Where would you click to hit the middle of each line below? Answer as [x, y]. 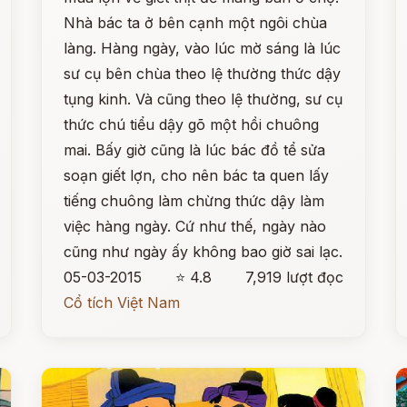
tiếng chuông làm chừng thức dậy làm [194, 201]
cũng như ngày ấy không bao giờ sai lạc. [203, 252]
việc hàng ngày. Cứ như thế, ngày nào [195, 226]
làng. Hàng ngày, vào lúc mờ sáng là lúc [203, 48]
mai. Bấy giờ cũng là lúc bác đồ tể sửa [195, 150]
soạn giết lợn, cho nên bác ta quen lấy [197, 175]
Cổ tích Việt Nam [122, 303]
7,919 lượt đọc [294, 277]
